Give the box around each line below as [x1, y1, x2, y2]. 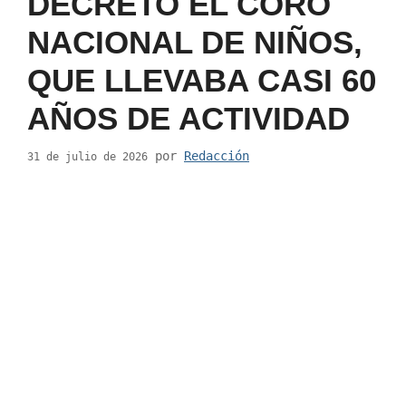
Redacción [184, 148, 249, 163]
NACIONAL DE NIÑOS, [27, 24, 362, 60]
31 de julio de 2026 [27, 150, 148, 163]
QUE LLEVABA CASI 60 [27, 62, 376, 98]
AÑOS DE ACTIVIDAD [27, 100, 350, 136]
